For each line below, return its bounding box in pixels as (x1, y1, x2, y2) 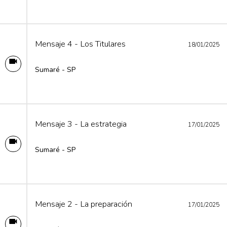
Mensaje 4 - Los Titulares (35, 38, 126, 50)
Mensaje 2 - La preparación (35, 198, 132, 210)
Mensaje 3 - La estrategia (35, 118, 127, 130)
